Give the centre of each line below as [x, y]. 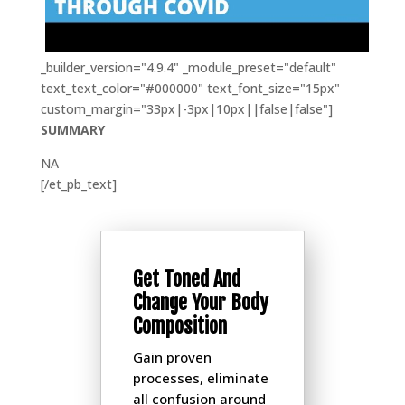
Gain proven [173, 358]
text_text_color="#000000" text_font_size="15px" [190, 89]
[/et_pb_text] [78, 184]
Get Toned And [187, 279]
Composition [180, 326]
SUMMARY [72, 130]
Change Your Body [201, 303]
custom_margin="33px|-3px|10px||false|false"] [186, 109]
